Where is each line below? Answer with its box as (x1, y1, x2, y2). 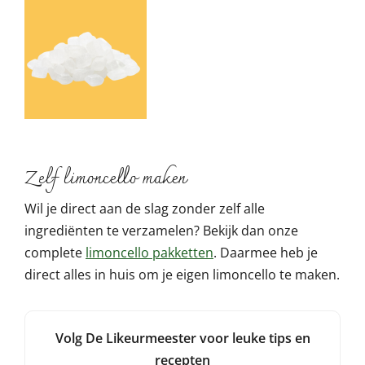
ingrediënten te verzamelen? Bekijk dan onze (24, 222, 298, 240)
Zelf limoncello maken (24, 161, 186, 196)
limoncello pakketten (86, 244, 213, 262)
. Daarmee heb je (213, 244, 318, 262)
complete (24, 244, 86, 262)
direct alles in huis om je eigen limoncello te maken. (24, 266, 340, 284)
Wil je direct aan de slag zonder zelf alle (24, 200, 265, 218)
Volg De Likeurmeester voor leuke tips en (55, 329, 310, 348)
